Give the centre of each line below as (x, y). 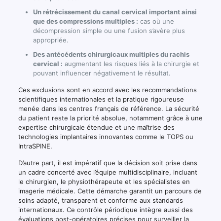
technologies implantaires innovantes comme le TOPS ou (106, 137)
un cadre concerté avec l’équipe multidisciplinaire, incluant (108, 172)
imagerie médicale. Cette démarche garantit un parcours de (110, 191)
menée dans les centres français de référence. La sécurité (109, 109)
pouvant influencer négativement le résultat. (102, 73)
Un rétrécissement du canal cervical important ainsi (115, 12)
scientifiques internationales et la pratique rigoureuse (101, 99)
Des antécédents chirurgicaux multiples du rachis (111, 55)
